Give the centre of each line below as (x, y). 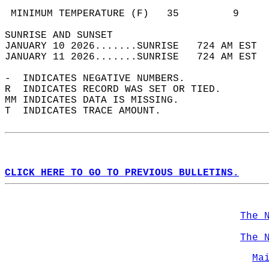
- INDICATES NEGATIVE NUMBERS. (101, 79)
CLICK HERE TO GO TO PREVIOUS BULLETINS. (122, 173)
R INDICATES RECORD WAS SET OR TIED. (119, 89)
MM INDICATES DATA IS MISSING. (98, 100)
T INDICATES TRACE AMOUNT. (89, 111)
